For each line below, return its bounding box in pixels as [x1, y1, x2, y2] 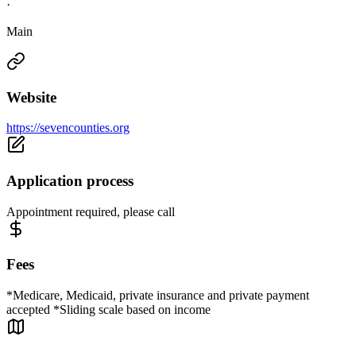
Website [6, 88, 56, 106]
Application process [6, 172, 133, 190]
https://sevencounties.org [6, 121, 130, 135]
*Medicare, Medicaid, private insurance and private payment [6, 288, 309, 303]
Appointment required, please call [6, 204, 175, 219]
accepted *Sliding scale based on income [6, 303, 211, 317]
